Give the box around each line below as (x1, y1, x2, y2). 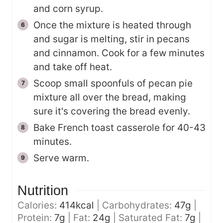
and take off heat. (33, 61, 112, 73)
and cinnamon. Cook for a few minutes (33, 47, 205, 59)
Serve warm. (33, 152, 89, 164)
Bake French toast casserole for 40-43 (33, 121, 206, 133)
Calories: (17, 199, 59, 211)
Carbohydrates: (102, 199, 174, 211)
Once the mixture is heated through (33, 19, 191, 31)
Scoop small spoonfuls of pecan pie (33, 77, 193, 89)
